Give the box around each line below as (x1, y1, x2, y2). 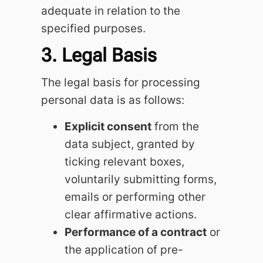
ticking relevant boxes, (65, 154, 184, 168)
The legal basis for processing (41, 76, 200, 90)
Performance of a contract (65, 225, 207, 239)
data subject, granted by (65, 137, 195, 151)
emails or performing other (65, 190, 205, 204)
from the (151, 119, 199, 133)
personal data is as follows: (41, 93, 184, 107)
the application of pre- (65, 242, 183, 257)
